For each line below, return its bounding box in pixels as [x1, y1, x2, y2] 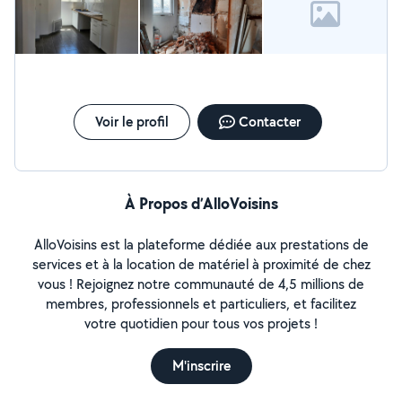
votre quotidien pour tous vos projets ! [84, 314, 318, 333]
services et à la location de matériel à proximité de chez [31, 255, 371, 274]
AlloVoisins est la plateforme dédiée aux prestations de [33, 235, 369, 254]
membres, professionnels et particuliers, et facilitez [46, 294, 356, 313]
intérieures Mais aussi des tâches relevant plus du [30, 4, 98, 22]
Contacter [238, 112, 301, 131]
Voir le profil [94, 112, 169, 131]
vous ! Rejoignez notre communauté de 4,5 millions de [38, 275, 364, 293]
